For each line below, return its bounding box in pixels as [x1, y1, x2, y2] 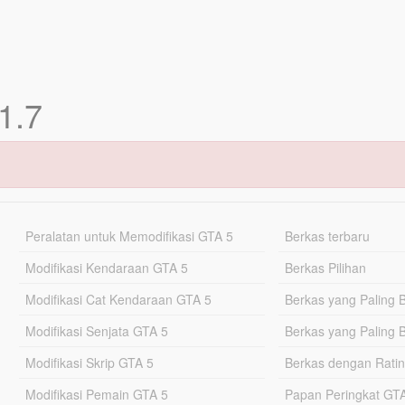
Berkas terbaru [285, 227, 371, 245]
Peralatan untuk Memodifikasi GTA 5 [24, 227, 233, 245]
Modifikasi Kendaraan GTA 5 [24, 259, 188, 277]
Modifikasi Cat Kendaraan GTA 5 [24, 290, 212, 308]
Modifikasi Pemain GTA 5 [24, 385, 168, 403]
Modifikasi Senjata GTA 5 [24, 322, 168, 340]
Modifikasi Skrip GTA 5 [24, 353, 154, 372]
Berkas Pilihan [285, 259, 367, 277]
